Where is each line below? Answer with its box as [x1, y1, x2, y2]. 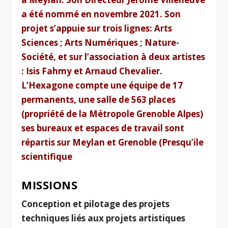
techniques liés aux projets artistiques [21, 212, 186, 224]
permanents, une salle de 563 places [21, 93, 176, 105]
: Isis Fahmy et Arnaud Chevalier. [21, 65, 163, 77]
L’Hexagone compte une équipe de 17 [21, 79, 183, 91]
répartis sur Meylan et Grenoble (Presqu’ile [21, 136, 204, 148]
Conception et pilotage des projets [21, 197, 170, 210]
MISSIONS [21, 177, 78, 192]
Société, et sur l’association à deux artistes [21, 50, 206, 63]
